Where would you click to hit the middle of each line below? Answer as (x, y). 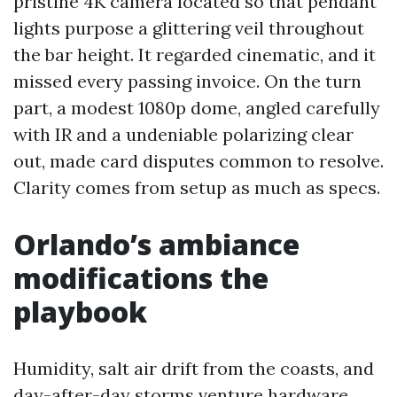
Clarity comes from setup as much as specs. (197, 187)
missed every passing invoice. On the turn (187, 81)
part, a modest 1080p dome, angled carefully (197, 108)
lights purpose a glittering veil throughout (189, 28)
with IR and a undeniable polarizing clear (183, 134)
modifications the (141, 278)
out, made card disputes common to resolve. (198, 161)
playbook (80, 311)
